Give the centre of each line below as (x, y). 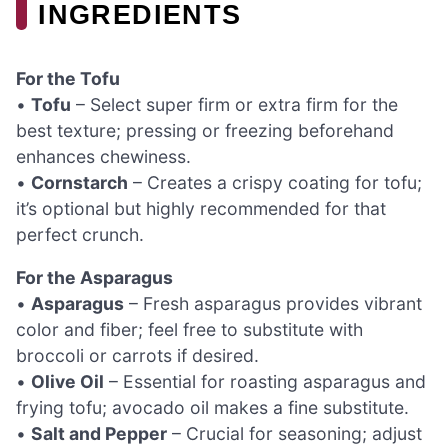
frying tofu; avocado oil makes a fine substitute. (212, 408)
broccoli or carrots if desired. (137, 356)
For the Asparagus (94, 278)
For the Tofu (68, 78)
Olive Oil (67, 382)
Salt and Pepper (99, 434)
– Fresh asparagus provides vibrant (273, 304)
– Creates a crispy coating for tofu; (275, 182)
